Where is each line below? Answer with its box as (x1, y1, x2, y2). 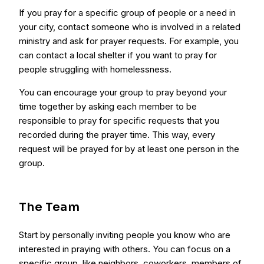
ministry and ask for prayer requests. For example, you (19, 35, 239, 47)
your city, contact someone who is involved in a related (19, 21, 240, 32)
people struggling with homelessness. (19, 64, 171, 75)
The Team (19, 200, 80, 214)
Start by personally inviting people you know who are (19, 229, 230, 240)
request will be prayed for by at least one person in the (19, 143, 239, 154)
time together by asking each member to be (19, 101, 197, 112)
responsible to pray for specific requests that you (19, 115, 219, 126)
